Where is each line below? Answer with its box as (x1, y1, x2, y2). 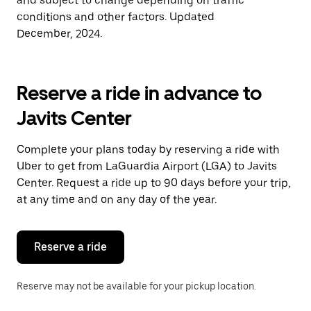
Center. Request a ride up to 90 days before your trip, (17, 176, 291, 190)
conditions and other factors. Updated (17, 10, 215, 24)
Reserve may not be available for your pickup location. (17, 280, 256, 292)
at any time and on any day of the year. (17, 193, 217, 206)
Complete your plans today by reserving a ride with (17, 143, 280, 156)
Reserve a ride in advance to (17, 81, 262, 105)
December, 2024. (17, 27, 102, 40)
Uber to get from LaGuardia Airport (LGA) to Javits (17, 160, 277, 173)
